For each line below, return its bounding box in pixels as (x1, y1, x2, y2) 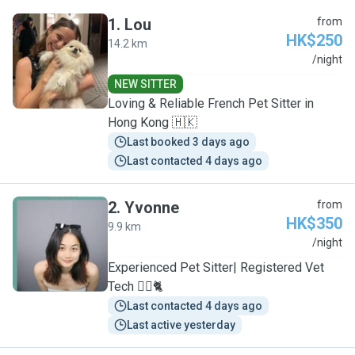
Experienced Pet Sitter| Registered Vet (108, 260, 324, 275)
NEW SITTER (114, 78, 177, 90)
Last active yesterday (127, 319, 235, 331)
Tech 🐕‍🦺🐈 (108, 279, 163, 294)
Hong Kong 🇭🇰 (108, 115, 197, 130)
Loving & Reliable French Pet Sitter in (108, 96, 314, 111)
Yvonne (124, 198, 179, 217)
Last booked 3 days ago (127, 136, 250, 148)
